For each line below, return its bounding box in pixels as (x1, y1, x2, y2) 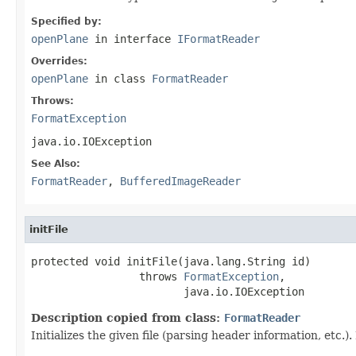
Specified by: (31, 15, 102, 27)
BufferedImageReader (120, 174, 241, 188)
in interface (88, 32, 177, 45)
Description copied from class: (31, 311, 224, 324)
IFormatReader (177, 32, 260, 45)
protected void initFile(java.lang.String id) (31, 254, 311, 268)
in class (88, 72, 152, 85)
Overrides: (31, 55, 87, 67)
